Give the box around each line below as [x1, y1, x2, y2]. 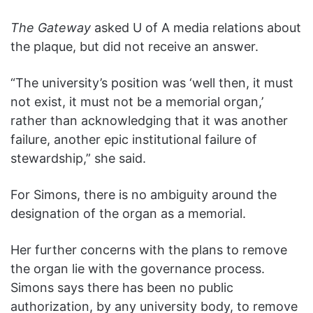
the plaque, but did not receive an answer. [10, 39, 259, 54]
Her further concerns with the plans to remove [10, 242, 287, 258]
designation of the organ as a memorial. [10, 206, 249, 221]
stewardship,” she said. [10, 151, 150, 166]
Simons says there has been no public [10, 280, 233, 296]
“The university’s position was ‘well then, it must [10, 75, 293, 91]
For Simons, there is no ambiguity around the [10, 187, 277, 203]
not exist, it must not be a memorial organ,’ [10, 94, 263, 110]
